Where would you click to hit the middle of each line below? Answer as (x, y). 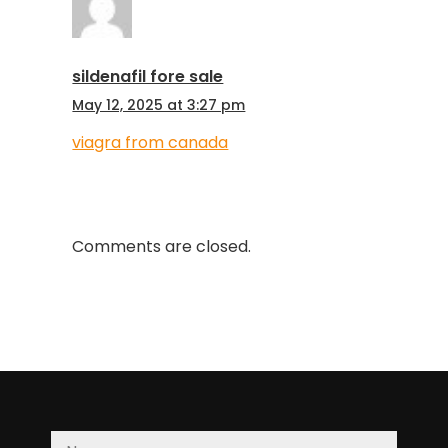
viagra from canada (150, 143)
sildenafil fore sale (148, 77)
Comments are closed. (162, 247)
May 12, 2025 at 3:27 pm (159, 105)
